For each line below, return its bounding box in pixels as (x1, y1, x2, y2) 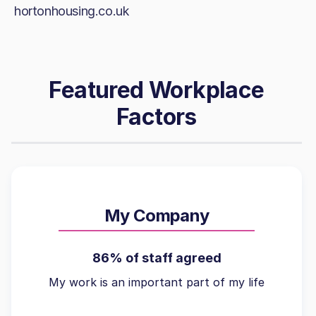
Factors (116, 103, 197, 130)
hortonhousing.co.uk (14, 4, 130, 18)
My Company (104, 205, 209, 226)
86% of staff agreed (92, 250, 221, 265)
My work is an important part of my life (49, 275, 265, 289)
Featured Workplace (49, 76, 265, 104)
